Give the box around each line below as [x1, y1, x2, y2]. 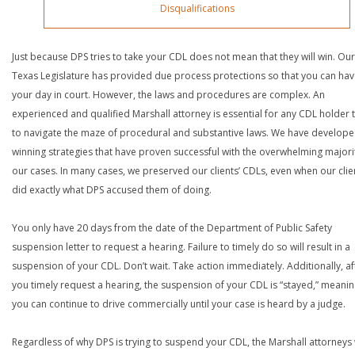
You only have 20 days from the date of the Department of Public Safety [12, 221, 332, 235]
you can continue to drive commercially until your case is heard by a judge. [12, 297, 345, 311]
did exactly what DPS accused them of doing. [12, 183, 212, 197]
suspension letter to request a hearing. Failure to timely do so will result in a [12, 240, 350, 254]
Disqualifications [159, 2, 235, 15]
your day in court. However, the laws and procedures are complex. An [12, 88, 325, 101]
